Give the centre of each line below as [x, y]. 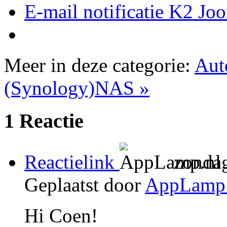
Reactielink [72, 162]
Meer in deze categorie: [99, 65]
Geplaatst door [85, 184]
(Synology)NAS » [77, 88]
